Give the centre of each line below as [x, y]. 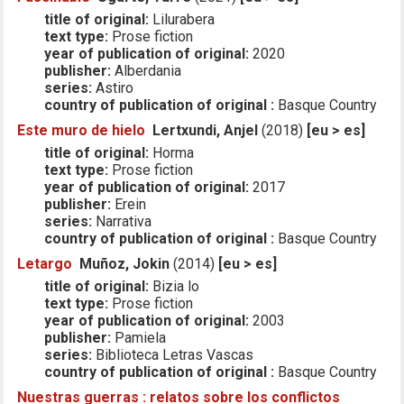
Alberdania [147, 70]
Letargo [45, 263]
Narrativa [122, 221]
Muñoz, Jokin [125, 263]
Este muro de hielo [82, 130]
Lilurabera [182, 19]
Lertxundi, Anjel [206, 130]
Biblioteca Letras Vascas [173, 354]
